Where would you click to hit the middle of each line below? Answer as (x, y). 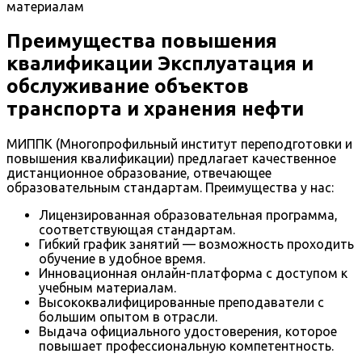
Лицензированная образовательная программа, (188, 215)
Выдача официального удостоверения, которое (188, 331)
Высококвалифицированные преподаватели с (181, 302)
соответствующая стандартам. (137, 229)
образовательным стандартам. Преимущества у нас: (170, 187)
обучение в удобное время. (122, 258)
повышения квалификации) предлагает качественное (171, 158)
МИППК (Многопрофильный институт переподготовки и (179, 143)
